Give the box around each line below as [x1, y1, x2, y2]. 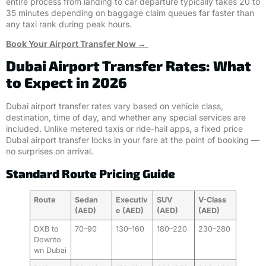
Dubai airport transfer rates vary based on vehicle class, [6, 101, 223, 112]
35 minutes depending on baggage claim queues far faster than [6, 7, 254, 18]
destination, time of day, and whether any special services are [6, 112, 246, 123]
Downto [34, 235, 62, 244]
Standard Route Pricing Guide [6, 166, 175, 180]
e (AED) [116, 205, 144, 215]
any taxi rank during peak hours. [6, 18, 132, 29]
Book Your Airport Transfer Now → [6, 39, 146, 49]
